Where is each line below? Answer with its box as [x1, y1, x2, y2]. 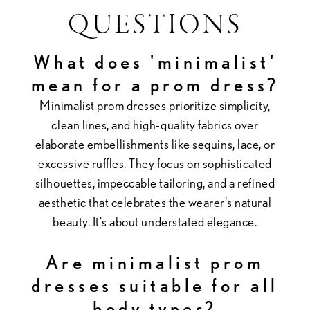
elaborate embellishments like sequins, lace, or [35, 136, 275, 152]
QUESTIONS [68, 8, 242, 44]
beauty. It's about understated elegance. [53, 213, 257, 230]
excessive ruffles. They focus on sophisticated [38, 155, 272, 172]
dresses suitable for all [31, 273, 279, 297]
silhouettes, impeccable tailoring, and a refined [35, 174, 275, 191]
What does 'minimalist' [33, 50, 277, 73]
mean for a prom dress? [30, 73, 280, 96]
